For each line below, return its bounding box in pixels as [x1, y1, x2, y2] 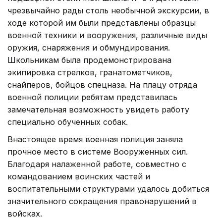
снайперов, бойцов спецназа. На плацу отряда [7, 79, 197, 90]
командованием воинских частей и [7, 171, 150, 181]
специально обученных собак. [7, 116, 128, 127]
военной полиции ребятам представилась [7, 92, 177, 102]
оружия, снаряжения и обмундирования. [7, 42, 170, 53]
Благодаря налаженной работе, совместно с [7, 159, 186, 169]
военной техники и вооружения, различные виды [7, 30, 207, 40]
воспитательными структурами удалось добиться [7, 183, 209, 194]
